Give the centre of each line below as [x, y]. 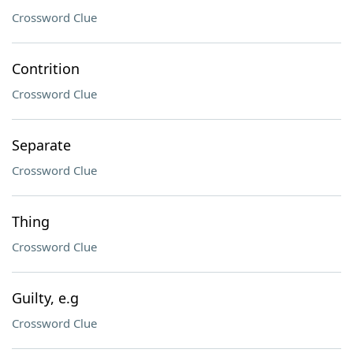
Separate [41, 145]
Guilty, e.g [45, 298]
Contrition [46, 69]
